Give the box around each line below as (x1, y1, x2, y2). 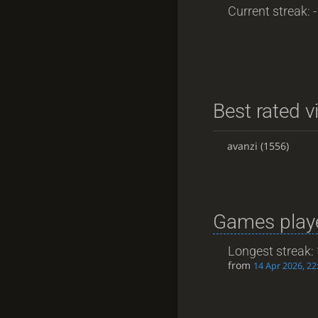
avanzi (226, 138, 258, 153)
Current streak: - (227, 3, 317, 18)
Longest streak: (227, 243, 317, 258)
